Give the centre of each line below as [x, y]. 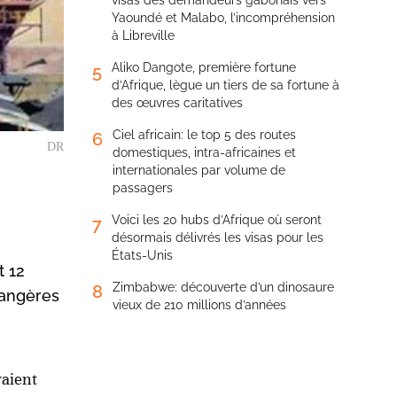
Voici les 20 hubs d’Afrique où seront [217, 220]
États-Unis [142, 255]
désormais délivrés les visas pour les [218, 237]
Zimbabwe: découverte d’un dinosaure [223, 287]
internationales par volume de [199, 170]
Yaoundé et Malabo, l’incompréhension [223, 18]
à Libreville [143, 35]
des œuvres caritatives [177, 103]
